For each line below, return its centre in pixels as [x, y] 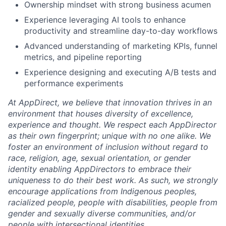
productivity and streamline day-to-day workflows [121, 31]
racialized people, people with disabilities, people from [113, 202]
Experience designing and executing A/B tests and [120, 72]
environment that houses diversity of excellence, [101, 113]
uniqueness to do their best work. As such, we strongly [113, 180]
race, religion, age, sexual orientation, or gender [99, 158]
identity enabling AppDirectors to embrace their [100, 169]
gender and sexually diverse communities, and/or [102, 213]
